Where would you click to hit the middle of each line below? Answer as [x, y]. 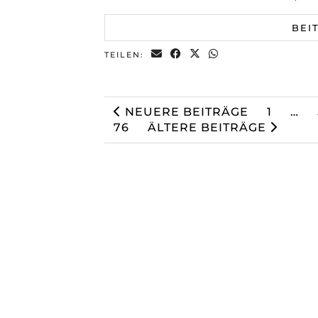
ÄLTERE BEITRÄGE [209, 127]
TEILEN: [126, 54]
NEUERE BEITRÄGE [185, 111]
